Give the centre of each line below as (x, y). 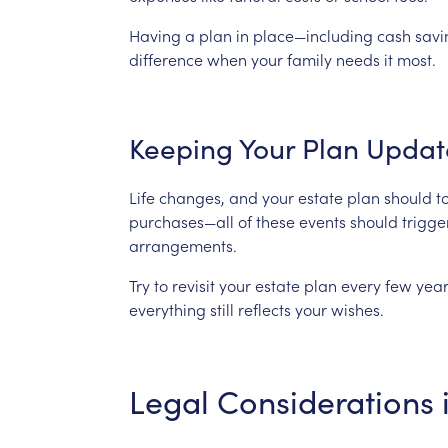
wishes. (357, 308)
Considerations (325, 400)
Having (154, 34)
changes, (191, 196)
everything (167, 308)
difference (165, 58)
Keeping (180, 147)
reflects (264, 308)
